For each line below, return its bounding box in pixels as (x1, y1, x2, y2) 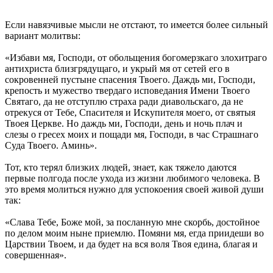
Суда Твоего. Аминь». (5, 140, 97, 151)
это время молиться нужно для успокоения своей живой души (5, 183, 264, 194)
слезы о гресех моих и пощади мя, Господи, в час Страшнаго (5, 129, 258, 140)
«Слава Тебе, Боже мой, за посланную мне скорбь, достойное (5, 216, 260, 227)
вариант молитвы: (5, 30, 80, 41)
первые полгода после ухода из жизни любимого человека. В (5, 172, 260, 183)
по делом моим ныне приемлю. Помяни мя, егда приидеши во (5, 227, 264, 238)
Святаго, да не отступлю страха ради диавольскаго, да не (5, 96, 243, 107)
